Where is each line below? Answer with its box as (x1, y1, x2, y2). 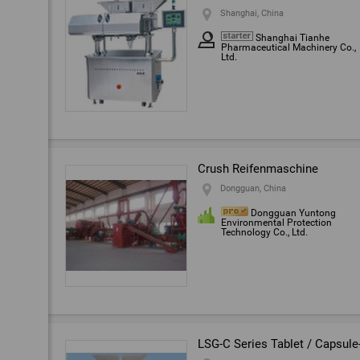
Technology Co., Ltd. (221, 227, 308, 238)
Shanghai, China (220, 8, 284, 18)
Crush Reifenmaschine (198, 162, 318, 176)
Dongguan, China (220, 183, 286, 194)
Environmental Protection (221, 217, 332, 228)
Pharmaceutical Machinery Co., (221, 42, 356, 53)
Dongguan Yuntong (251, 207, 336, 219)
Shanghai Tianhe (256, 32, 329, 43)
